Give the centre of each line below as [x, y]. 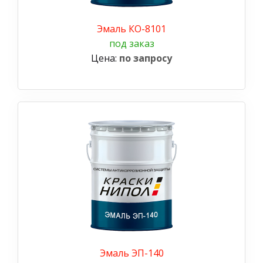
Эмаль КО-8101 [131, 28]
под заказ [131, 43]
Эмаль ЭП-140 [131, 253]
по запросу [146, 58]
